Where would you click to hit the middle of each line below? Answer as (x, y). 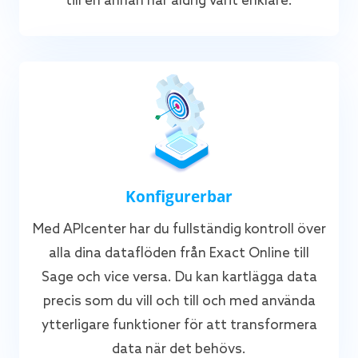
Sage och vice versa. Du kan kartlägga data (179, 277)
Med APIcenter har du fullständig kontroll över (179, 229)
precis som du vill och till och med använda (179, 301)
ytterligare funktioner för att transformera (179, 325)
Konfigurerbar (179, 196)
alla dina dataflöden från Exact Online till (179, 253)
